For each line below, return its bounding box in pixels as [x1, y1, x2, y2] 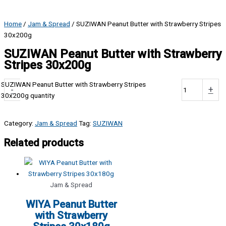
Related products [4, 136, 84, 149]
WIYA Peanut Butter [25, 198, 117, 210]
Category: [4, 119, 35, 127]
